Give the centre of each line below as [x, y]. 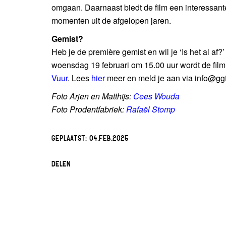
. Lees [79, 78]
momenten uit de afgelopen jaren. [111, 20]
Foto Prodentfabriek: [89, 109]
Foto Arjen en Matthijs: [92, 96]
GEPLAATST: [70, 138]
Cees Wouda [156, 96]
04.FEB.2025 [109, 138]
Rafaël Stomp [151, 109]
